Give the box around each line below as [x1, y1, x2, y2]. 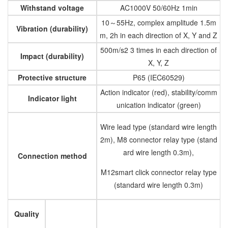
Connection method [17, 150, 87, 161]
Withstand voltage [20, 2, 84, 13]
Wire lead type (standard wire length [100, 121, 217, 132]
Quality [14, 208, 39, 219]
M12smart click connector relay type [100, 166, 217, 177]
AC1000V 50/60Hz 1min [120, 2, 197, 13]
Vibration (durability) [16, 23, 88, 34]
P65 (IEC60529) [132, 72, 185, 82]
